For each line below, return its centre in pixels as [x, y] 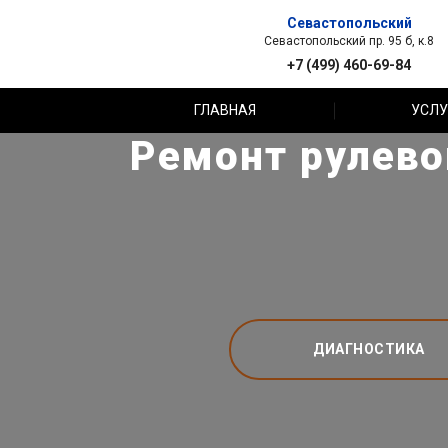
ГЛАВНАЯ [225, 110]
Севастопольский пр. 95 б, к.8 [349, 40]
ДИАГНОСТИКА [369, 349]
